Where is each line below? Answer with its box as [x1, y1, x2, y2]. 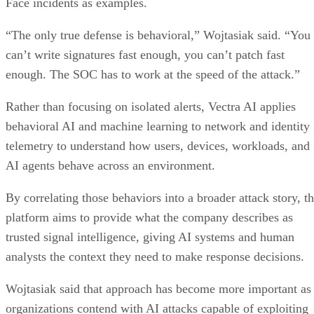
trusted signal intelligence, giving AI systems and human [6, 229, 294, 244]
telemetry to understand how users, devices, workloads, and [6, 138, 310, 153]
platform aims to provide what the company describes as [6, 210, 293, 224]
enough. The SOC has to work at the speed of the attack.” [6, 67, 300, 81]
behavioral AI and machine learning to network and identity [6, 118, 310, 133]
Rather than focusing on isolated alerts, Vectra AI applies [6, 99, 296, 114]
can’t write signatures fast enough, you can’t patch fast [6, 47, 285, 62]
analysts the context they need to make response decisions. [6, 249, 304, 264]
